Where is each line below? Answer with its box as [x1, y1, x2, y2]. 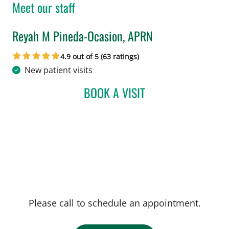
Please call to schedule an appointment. [28, 196, 201, 209]
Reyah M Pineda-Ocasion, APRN [12, 26, 153, 45]
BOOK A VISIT [84, 83, 145, 102]
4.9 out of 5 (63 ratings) [60, 51, 139, 61]
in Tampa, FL [12, 44, 60, 56]
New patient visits [25, 64, 93, 76]
